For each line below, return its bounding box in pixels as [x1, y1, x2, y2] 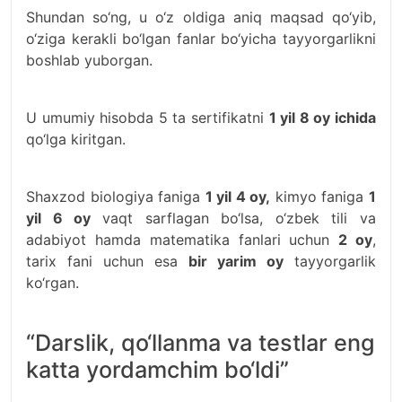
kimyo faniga [270, 188, 370, 205]
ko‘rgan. [26, 274, 79, 292]
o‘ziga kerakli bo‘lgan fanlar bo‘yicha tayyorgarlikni [26, 30, 376, 48]
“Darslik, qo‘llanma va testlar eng [26, 329, 375, 356]
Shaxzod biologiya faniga [26, 188, 205, 205]
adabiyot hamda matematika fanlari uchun [26, 231, 339, 249]
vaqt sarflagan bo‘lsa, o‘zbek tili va [101, 209, 376, 227]
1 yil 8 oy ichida [268, 109, 377, 127]
